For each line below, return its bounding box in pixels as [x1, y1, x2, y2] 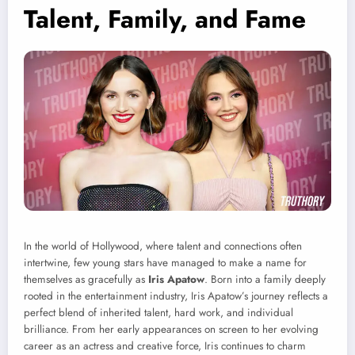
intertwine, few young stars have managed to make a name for [24, 254, 307, 270]
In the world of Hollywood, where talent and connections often [24, 238, 302, 254]
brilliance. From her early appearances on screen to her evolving [24, 321, 319, 337]
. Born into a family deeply [204, 271, 326, 287]
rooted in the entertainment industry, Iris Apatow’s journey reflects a [24, 288, 328, 303]
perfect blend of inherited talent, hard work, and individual [24, 304, 293, 320]
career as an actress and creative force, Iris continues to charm [24, 338, 306, 353]
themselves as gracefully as [24, 271, 148, 287]
